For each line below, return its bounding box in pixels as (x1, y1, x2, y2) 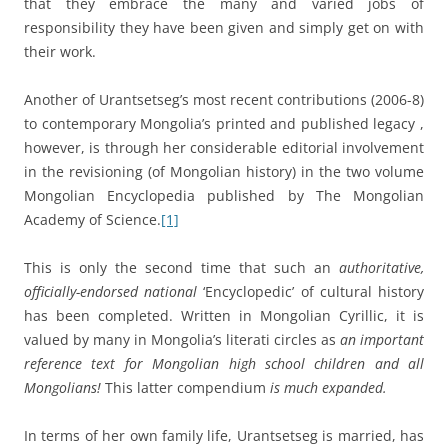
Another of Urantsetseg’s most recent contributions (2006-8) (24, 90, 424, 110)
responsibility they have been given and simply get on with (24, 18, 424, 38)
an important (340, 330, 424, 350)
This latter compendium (105, 378, 270, 398)
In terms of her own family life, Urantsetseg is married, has (24, 426, 424, 446)
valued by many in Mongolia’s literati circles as (24, 330, 340, 350)
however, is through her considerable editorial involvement (24, 138, 424, 158)
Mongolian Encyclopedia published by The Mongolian (24, 186, 424, 206)
